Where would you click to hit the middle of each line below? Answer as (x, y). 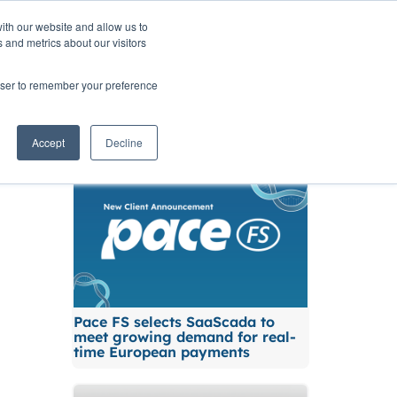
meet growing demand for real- (184, 337)
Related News (143, 130)
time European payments (161, 352)
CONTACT (253, 36)
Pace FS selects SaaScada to (174, 322)
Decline (124, 142)
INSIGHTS (131, 36)
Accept (48, 142)
